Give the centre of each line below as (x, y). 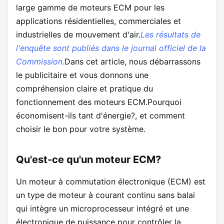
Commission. (40, 62)
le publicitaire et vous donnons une (82, 75)
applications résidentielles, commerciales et (98, 21)
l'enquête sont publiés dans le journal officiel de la (111, 48)
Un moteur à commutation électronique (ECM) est (111, 182)
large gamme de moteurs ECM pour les (90, 8)
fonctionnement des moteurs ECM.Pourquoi (99, 102)
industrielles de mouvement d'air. (78, 35)
